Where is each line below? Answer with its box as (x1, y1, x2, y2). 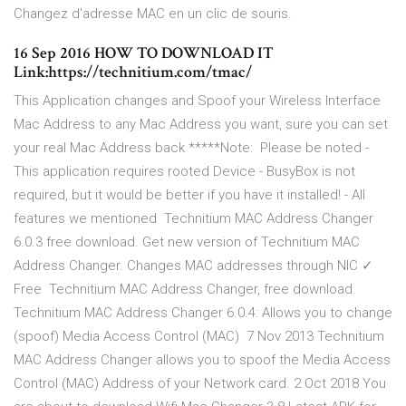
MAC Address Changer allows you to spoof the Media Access (14, 352, 391, 369)
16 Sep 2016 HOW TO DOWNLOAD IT (14, 43, 274, 64)
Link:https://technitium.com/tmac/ (14, 62, 252, 83)
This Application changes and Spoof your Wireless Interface (14, 92, 381, 110)
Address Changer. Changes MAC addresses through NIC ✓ (14, 257, 373, 275)
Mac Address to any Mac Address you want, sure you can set (14, 116, 388, 133)
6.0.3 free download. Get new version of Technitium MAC (14, 234, 360, 251)
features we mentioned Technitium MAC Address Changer (14, 210, 373, 227)
